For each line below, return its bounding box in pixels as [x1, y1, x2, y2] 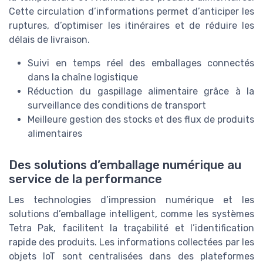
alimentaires [28, 128, 82, 140]
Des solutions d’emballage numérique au [9, 158, 241, 173]
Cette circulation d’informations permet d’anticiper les [9, 6, 254, 18]
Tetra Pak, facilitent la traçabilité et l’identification [9, 222, 254, 234]
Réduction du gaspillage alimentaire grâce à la [28, 86, 254, 97]
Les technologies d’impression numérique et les [9, 194, 254, 206]
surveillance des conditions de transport [28, 100, 206, 112]
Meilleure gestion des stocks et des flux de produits [28, 114, 254, 126]
